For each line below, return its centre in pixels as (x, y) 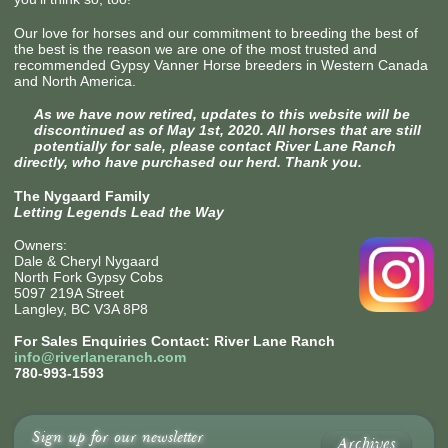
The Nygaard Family (81, 195)
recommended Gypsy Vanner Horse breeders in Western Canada (220, 64)
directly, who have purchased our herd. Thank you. (187, 162)
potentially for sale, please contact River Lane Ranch (214, 146)
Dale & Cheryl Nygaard (86, 261)
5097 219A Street (68, 293)
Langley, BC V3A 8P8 (80, 309)
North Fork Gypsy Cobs (88, 277)
